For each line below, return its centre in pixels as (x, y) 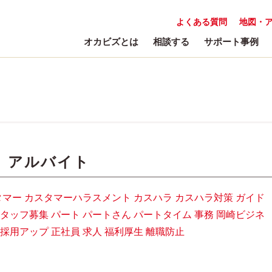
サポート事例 (231, 42)
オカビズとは (111, 42)
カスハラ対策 (204, 198)
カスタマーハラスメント (78, 198)
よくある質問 (202, 22)
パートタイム (163, 215)
